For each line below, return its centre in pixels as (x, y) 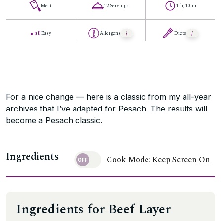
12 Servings (116, 6)
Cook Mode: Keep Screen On (158, 160)
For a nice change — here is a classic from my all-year (109, 97)
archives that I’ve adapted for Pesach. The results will (107, 109)
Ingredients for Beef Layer (93, 209)
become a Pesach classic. (54, 120)
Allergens (110, 33)
